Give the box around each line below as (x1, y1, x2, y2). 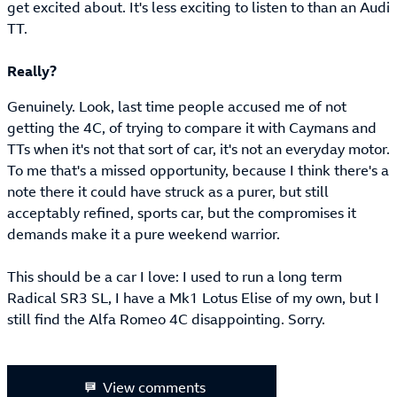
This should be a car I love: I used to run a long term (7, 267, 342, 287)
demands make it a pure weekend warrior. (7, 224, 280, 245)
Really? (7, 61, 57, 82)
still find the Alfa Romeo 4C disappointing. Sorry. (7, 309, 325, 330)
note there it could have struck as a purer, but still (7, 182, 329, 202)
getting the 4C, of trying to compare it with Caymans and (7, 118, 377, 138)
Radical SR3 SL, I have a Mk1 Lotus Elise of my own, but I (7, 288, 379, 308)
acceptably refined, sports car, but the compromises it (7, 203, 356, 223)
